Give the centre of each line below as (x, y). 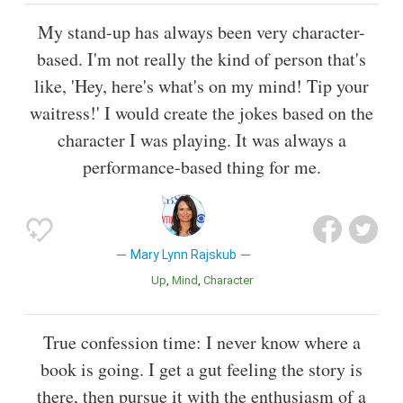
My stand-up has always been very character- (201, 32)
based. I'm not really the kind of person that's (201, 59)
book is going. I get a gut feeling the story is (201, 370)
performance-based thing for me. (201, 167)
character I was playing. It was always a (201, 140)
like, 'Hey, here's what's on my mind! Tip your (201, 86)
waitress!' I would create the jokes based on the (201, 113)
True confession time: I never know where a (201, 343)
